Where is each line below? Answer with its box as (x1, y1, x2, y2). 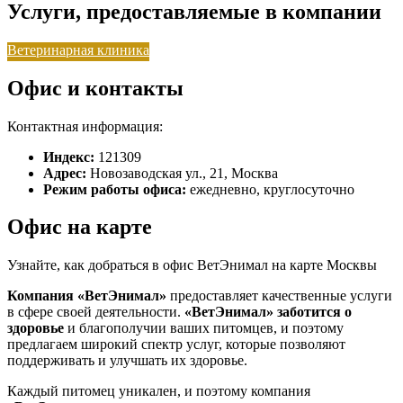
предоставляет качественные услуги (166, 288, 392, 304)
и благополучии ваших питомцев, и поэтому (64, 320, 344, 336)
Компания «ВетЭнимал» (7, 288, 166, 304)
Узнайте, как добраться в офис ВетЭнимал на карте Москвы (7, 257, 377, 273)
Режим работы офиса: (43, 181, 186, 197)
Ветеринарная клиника (7, 41, 149, 58)
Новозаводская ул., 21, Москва (90, 165, 278, 181)
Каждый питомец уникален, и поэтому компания (7, 383, 310, 399)
